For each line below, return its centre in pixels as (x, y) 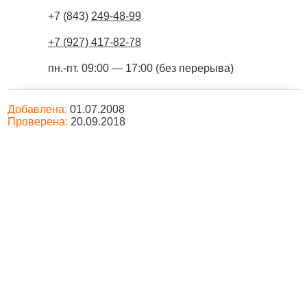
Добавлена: (37, 109)
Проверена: (38, 122)
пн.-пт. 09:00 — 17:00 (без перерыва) (141, 68)
